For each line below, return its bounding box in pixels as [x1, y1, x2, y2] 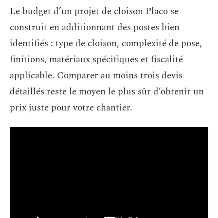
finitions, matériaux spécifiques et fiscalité [10, 53, 183, 67]
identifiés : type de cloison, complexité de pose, [10, 36, 202, 51]
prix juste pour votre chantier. [10, 101, 132, 115]
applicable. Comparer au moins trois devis [10, 69, 182, 83]
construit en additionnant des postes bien [10, 20, 180, 35]
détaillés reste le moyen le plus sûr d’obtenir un [10, 85, 204, 99]
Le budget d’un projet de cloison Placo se [10, 4, 179, 18]
